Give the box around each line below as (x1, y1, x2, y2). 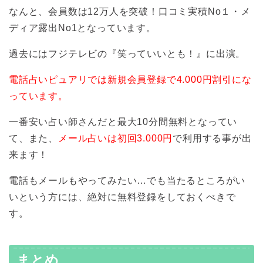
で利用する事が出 (173, 133, 252, 144)
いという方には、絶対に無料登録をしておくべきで (9, 192, 236, 203)
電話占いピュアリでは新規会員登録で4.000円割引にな (9, 75, 252, 85)
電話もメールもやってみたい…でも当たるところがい (9, 176, 246, 186)
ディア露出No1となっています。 (9, 23, 156, 33)
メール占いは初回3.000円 (58, 133, 173, 144)
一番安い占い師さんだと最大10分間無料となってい (9, 117, 238, 127)
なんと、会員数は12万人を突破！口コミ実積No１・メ (9, 6, 251, 17)
